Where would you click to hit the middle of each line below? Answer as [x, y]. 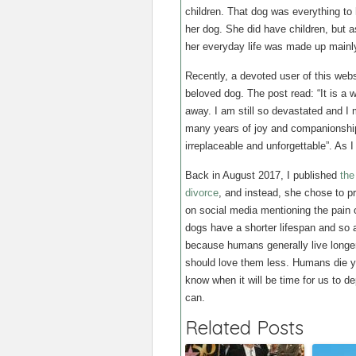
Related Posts [244, 327]
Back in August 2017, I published [263, 175]
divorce [202, 193]
